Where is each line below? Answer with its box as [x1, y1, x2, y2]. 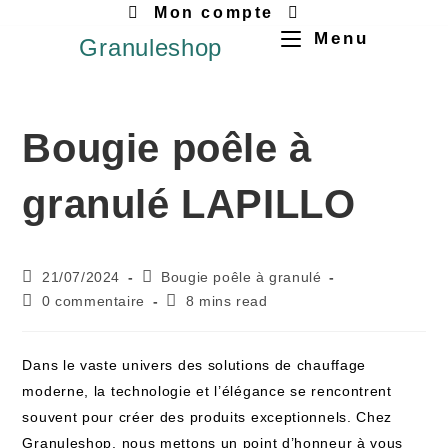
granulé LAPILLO [22, 182, 356, 226]
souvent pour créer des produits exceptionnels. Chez [22, 409, 393, 425]
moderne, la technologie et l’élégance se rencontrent [22, 383, 392, 399]
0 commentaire [42, 293, 145, 309]
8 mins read [186, 293, 268, 309]
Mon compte [154, 4, 274, 21]
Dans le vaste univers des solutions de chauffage [22, 357, 367, 373]
